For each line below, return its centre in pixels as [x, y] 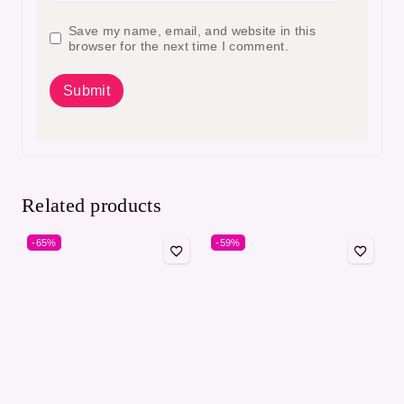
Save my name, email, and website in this [193, 31]
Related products [92, 205]
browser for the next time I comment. [179, 46]
